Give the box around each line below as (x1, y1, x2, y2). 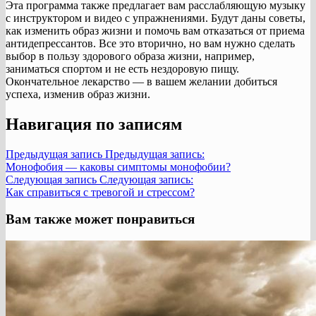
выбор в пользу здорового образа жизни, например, (6, 49, 255, 62)
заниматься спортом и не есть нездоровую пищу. (6, 62, 239, 75)
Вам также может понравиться (6, 212, 195, 227)
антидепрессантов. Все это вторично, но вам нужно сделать (6, 37, 295, 49)
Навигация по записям (6, 114, 182, 133)
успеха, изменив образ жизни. (6, 87, 150, 100)
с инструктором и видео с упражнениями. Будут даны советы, (6, 11, 305, 24)
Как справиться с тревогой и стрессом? (6, 186, 195, 198)
